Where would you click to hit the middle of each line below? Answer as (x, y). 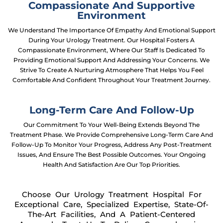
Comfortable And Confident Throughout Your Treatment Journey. (111, 80)
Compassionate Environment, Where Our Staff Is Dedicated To (111, 50)
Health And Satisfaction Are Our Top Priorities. (111, 165)
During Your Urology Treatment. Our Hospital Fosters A (111, 40)
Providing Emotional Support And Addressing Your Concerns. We (111, 60)
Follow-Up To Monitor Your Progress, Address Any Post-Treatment (111, 145)
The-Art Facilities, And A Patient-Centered (111, 214)
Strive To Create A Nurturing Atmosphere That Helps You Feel (111, 70)
